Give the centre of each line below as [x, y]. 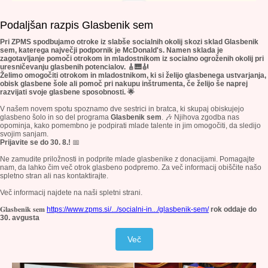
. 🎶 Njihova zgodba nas [200, 117]
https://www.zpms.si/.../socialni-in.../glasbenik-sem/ [128, 209]
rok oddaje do [234, 209]
